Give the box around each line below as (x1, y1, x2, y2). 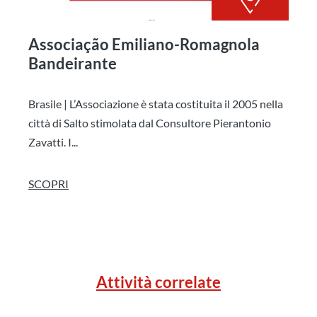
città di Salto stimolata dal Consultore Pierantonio (28, 115, 271, 129)
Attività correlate (96, 272, 221, 292)
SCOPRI (28, 176, 69, 190)
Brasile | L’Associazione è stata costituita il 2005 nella (28, 96, 283, 110)
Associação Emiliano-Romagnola (28, 34, 260, 54)
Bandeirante (28, 53, 117, 73)
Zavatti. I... (28, 134, 78, 149)
